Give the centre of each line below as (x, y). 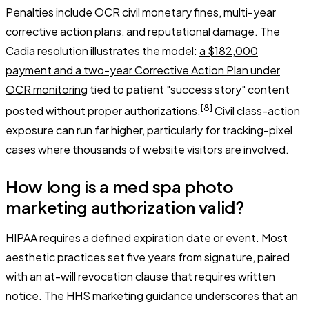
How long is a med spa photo (120, 186)
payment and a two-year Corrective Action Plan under (143, 70)
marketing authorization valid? (125, 207)
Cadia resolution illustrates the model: (102, 50)
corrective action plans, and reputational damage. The (143, 31)
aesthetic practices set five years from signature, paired (148, 257)
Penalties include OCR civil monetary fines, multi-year (141, 12)
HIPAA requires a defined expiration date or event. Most (147, 237)
